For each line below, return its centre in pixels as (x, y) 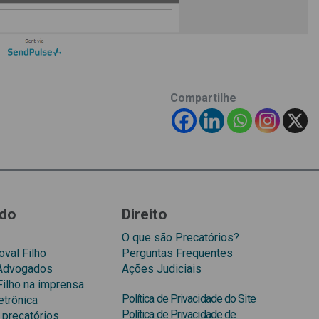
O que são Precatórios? (180, 238)
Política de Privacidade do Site (188, 299)
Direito (144, 215)
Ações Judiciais (161, 269)
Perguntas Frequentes (177, 253)
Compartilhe (203, 98)
